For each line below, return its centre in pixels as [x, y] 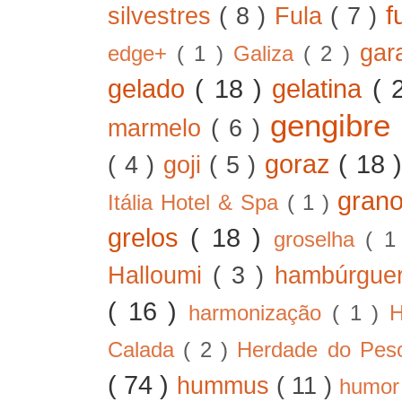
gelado [152, 88]
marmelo [159, 128]
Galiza [268, 53]
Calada [146, 350]
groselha [319, 239]
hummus [226, 385]
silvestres [164, 16]
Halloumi [161, 275]
